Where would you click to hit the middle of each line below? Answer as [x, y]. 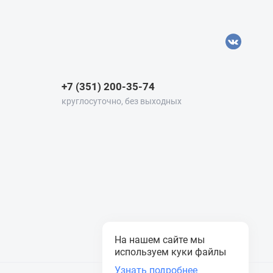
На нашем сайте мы [160, 240]
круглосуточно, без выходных [122, 101]
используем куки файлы [170, 252]
